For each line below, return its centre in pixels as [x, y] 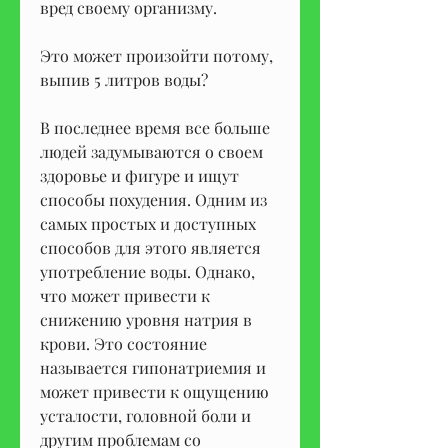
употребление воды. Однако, [147, 271]
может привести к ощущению [154, 391]
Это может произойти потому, [156, 55]
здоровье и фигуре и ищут [139, 175]
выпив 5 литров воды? [124, 79]
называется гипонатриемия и [153, 367]
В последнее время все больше [155, 127]
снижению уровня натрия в [146, 319]
